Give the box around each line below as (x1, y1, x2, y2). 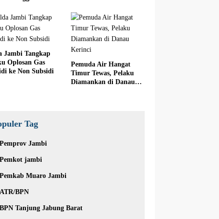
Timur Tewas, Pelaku (70, 69, 134, 77)
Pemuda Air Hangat (70, 61, 131, 68)
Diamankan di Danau (70, 78, 135, 86)
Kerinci (70, 87, 93, 95)
